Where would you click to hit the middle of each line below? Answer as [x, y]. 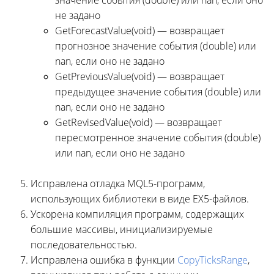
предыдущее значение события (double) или [158, 91]
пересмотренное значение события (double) [158, 137]
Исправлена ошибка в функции [104, 260]
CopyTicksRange [213, 260]
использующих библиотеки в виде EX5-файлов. [140, 198]
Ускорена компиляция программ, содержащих [137, 214]
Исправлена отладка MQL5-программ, [118, 183]
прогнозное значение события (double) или [156, 46]
